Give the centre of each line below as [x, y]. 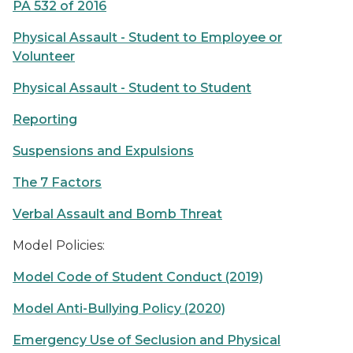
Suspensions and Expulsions [103, 151]
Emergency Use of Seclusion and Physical [147, 340]
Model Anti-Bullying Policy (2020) [119, 308]
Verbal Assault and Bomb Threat [117, 214]
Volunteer [44, 56]
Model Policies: [59, 245]
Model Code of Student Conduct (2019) [138, 277]
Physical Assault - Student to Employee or [147, 37]
